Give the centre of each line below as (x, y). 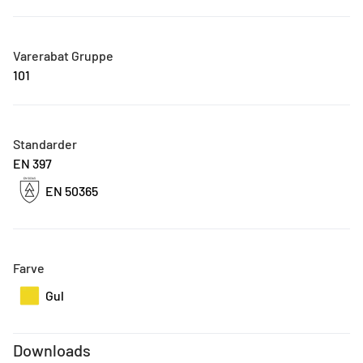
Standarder (45, 144)
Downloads (52, 350)
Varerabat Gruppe (63, 56)
